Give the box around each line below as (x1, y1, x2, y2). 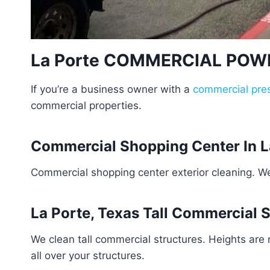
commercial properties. (31, 99, 142, 111)
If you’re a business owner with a (31, 83, 193, 95)
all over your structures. (31, 249, 145, 262)
